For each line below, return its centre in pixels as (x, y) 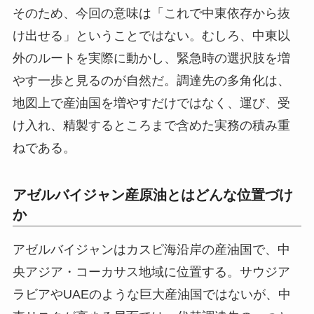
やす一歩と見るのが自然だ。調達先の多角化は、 (151, 80)
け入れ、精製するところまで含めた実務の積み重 (151, 125)
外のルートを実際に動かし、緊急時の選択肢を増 (151, 58)
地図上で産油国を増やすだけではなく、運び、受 (151, 103)
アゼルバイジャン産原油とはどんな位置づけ (152, 195)
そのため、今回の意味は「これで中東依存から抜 (151, 13)
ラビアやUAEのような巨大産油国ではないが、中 (151, 294)
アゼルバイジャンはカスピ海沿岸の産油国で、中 (151, 249)
